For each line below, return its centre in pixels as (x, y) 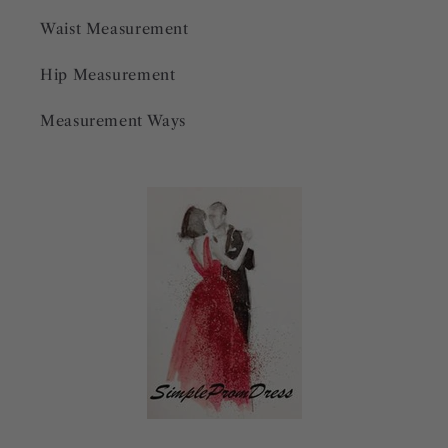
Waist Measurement (114, 29)
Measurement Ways (113, 121)
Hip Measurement (108, 75)
